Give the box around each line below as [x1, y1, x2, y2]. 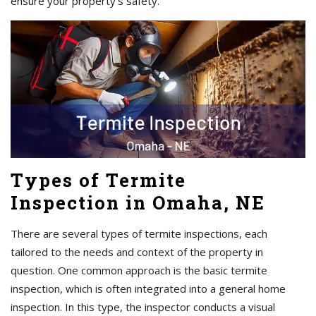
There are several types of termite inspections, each [11, 226, 267, 241]
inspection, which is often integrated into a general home [11, 281, 286, 296]
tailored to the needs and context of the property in [11, 245, 263, 260]
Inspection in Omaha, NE [11, 190, 265, 215]
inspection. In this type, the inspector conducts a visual [11, 300, 275, 315]
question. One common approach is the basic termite [11, 263, 267, 278]
